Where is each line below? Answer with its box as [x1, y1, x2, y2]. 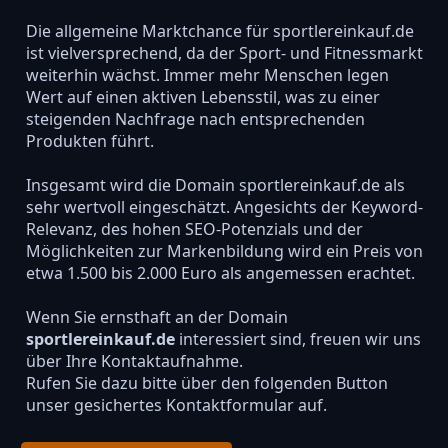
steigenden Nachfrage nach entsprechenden [25, 107, 365, 130]
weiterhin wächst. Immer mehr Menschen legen [25, 63, 389, 86]
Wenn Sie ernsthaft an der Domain [25, 306, 288, 329]
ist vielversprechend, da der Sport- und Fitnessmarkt [25, 41, 423, 64]
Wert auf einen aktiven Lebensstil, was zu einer [25, 85, 380, 108]
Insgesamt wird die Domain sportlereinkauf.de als [25, 173, 405, 196]
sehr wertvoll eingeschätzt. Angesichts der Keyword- [25, 195, 423, 218]
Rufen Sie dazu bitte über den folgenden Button [25, 372, 388, 395]
